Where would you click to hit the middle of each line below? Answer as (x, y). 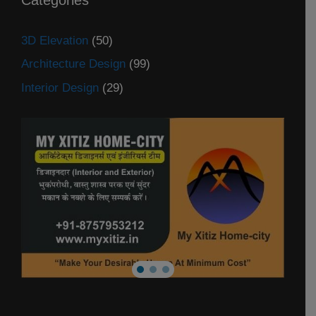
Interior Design (60, 87)
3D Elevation (55, 40)
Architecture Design (73, 64)
